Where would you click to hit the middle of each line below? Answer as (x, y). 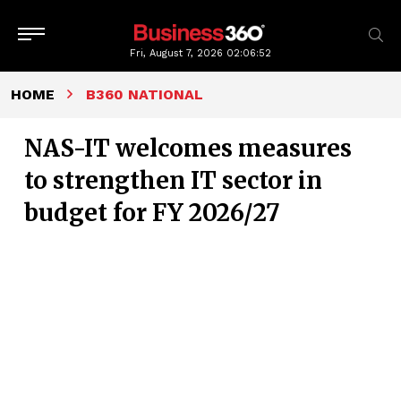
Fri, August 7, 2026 (178, 53)
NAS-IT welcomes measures (188, 148)
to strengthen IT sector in (173, 180)
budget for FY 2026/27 (152, 213)
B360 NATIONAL (145, 94)
